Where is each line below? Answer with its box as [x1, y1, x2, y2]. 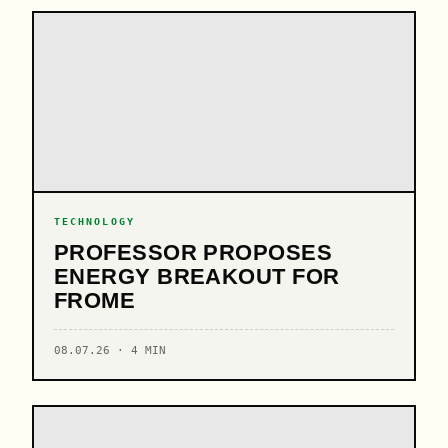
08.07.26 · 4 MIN [54, 344, 166, 357]
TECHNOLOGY [54, 215, 135, 227]
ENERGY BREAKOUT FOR [54, 264, 340, 289]
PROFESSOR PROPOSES [54, 240, 333, 265]
